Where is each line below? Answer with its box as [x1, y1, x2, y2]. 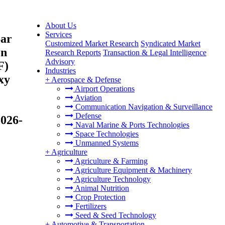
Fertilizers [73, 202, 106, 210]
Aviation [73, 93, 102, 102]
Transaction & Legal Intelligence [103, 48, 206, 57]
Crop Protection [73, 193, 126, 201]
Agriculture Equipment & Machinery [73, 166, 192, 174]
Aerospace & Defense [51, 75, 121, 84]
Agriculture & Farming [73, 157, 148, 165]
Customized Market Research [45, 39, 139, 48]
